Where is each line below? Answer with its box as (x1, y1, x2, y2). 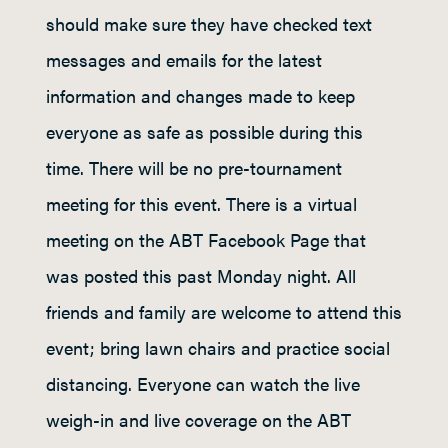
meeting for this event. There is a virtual (46, 191, 357, 216)
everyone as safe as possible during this (46, 119, 363, 144)
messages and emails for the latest (46, 47, 322, 72)
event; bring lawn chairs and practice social (46, 335, 390, 360)
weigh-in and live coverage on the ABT (46, 407, 351, 432)
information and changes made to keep (46, 83, 355, 108)
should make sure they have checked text (46, 11, 372, 36)
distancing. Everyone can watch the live (46, 371, 360, 396)
